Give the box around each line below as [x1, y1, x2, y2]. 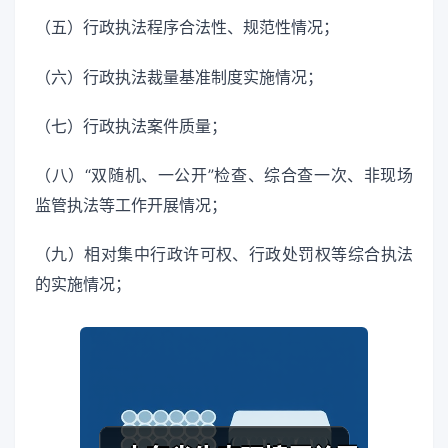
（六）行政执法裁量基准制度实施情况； [35, 66, 323, 87]
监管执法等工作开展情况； [35, 195, 227, 215]
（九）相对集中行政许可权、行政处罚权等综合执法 [35, 244, 413, 265]
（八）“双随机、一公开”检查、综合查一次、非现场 [35, 165, 413, 185]
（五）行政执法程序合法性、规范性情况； [35, 17, 339, 38]
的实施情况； [35, 274, 131, 295]
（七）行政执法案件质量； [35, 115, 227, 136]
